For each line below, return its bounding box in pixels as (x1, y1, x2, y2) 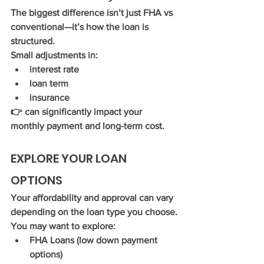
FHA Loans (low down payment (29, 235, 160, 245)
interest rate (29, 64, 79, 74)
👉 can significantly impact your (11, 107, 144, 117)
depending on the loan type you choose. (11, 207, 177, 217)
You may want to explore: (11, 221, 115, 231)
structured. (11, 36, 55, 46)
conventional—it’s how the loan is (11, 22, 151, 32)
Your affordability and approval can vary (11, 193, 176, 203)
